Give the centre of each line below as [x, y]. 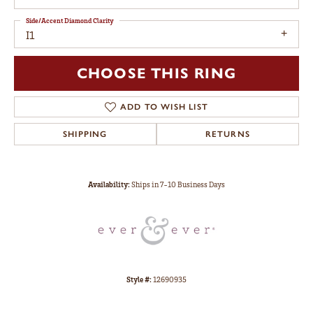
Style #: [139, 279]
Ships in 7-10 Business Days [178, 184]
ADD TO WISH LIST [164, 107]
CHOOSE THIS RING [156, 73]
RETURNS [228, 134]
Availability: [109, 184]
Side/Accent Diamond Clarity [70, 21]
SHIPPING [85, 134]
